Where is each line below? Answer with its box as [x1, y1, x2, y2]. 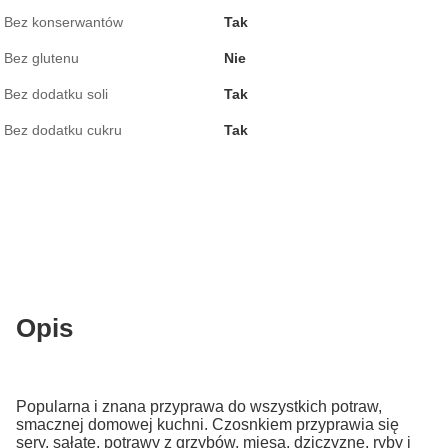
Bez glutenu [4, 50, 79, 66]
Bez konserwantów [4, 14, 123, 30]
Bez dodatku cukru [4, 122, 122, 138]
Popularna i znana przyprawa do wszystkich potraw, [16, 398, 382, 415]
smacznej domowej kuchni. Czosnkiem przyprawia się [16, 416, 399, 433]
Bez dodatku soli [4, 86, 108, 102]
